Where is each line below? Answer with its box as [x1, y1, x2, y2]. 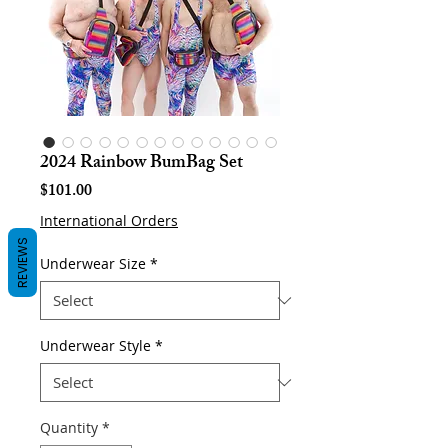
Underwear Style [40, 336, 151, 355]
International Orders [40, 211, 178, 230]
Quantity [40, 418, 98, 437]
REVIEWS [14, 236, 31, 288]
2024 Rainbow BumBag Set [40, 148, 243, 180]
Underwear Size [40, 254, 146, 273]
